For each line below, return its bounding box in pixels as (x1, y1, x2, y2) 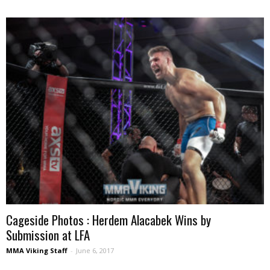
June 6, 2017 (76, 246, 114, 256)
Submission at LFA (6, 225, 90, 245)
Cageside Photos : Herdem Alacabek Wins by (6, 210, 211, 230)
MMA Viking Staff (6, 246, 67, 256)
